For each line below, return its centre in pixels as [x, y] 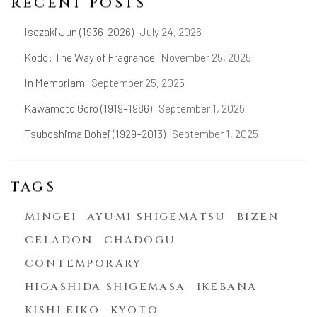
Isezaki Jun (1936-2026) [80, 31]
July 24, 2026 [171, 31]
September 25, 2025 [138, 82]
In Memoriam [56, 82]
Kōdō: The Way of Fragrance [91, 57]
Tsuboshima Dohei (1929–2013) [96, 133]
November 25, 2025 [206, 57]
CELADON [59, 240]
